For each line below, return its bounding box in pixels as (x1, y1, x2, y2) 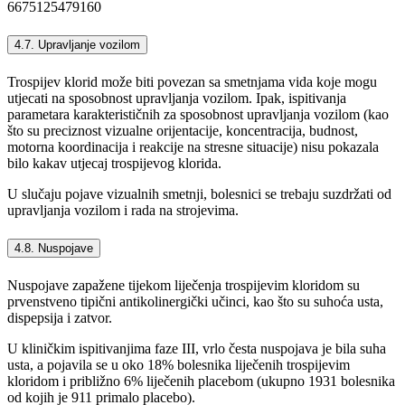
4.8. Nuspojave (14, 241, 93, 256)
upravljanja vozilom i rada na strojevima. (7, 202, 239, 219)
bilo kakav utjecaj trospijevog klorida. (7, 155, 221, 172)
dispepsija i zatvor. (7, 310, 112, 326)
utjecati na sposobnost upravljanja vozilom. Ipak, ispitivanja (7, 90, 346, 107)
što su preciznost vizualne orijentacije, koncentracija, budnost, (7, 123, 358, 139)
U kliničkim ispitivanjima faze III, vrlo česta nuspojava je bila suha (7, 341, 386, 357)
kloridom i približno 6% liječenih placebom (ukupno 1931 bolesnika (7, 373, 395, 390)
